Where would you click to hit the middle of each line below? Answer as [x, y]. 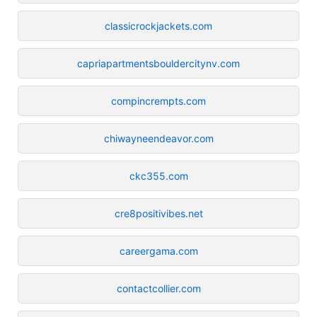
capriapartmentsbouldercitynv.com [158, 63]
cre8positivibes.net [158, 213]
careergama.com [158, 250]
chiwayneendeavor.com [158, 138]
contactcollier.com [158, 288]
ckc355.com [158, 175]
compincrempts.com [158, 100]
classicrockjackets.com [158, 25]
